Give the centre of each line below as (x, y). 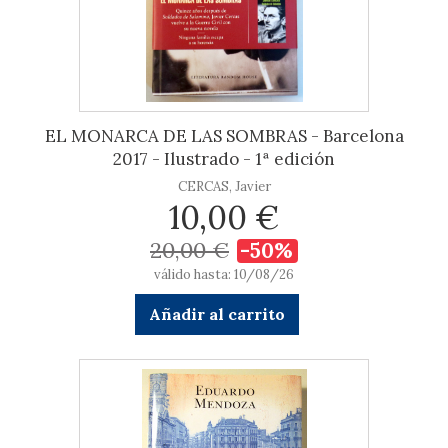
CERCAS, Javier (224, 186)
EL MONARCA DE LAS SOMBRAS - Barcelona (224, 136)
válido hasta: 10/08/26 (224, 274)
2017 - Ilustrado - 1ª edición (224, 159)
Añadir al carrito (216, 314)
